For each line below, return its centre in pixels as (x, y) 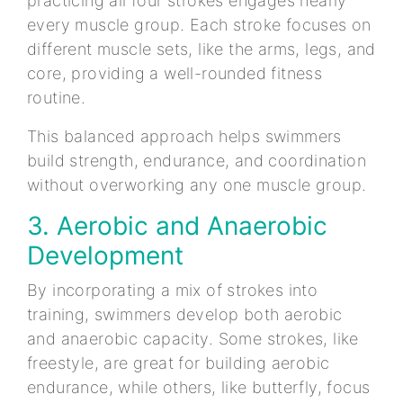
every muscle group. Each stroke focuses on (199, 24)
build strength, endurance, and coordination (197, 160)
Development (109, 255)
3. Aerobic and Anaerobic (177, 225)
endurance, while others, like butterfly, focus (199, 387)
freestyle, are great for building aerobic (179, 363)
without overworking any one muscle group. (197, 184)
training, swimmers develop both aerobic (185, 314)
